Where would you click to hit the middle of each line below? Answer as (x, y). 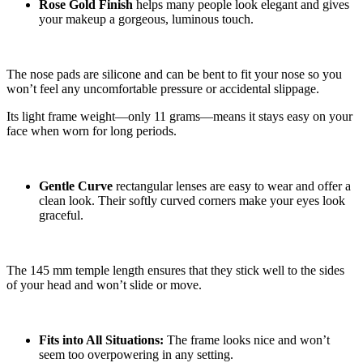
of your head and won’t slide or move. (104, 285)
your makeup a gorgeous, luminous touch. (146, 19)
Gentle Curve (76, 186)
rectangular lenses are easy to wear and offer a (232, 186)
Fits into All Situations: (101, 340)
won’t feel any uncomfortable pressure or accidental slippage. (163, 89)
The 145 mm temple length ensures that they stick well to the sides (175, 271)
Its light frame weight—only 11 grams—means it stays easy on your (179, 117)
